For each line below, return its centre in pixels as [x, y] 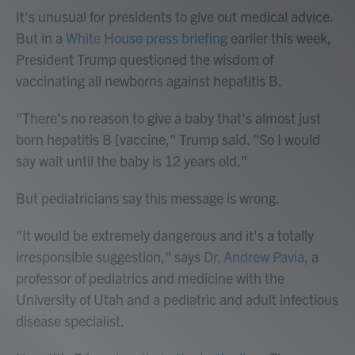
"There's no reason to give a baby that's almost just [168, 118]
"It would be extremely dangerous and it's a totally [165, 235]
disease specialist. [70, 321]
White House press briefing [147, 38]
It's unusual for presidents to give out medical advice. [174, 16]
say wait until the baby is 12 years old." [132, 160]
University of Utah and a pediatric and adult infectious [177, 299]
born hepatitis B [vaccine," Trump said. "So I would [168, 139]
